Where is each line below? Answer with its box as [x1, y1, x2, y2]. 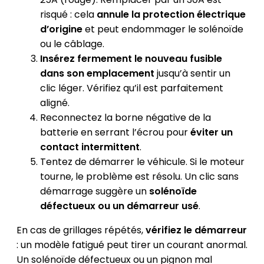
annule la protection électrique [96, 8, 246, 22]
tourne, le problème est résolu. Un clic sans [39, 170, 239, 184]
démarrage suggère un [39, 184, 149, 199]
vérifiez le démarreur [145, 223, 247, 237]
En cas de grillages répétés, [16, 223, 146, 237]
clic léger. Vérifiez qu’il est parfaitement [39, 81, 223, 95]
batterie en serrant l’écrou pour [39, 126, 190, 140]
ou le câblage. [39, 37, 104, 51]
